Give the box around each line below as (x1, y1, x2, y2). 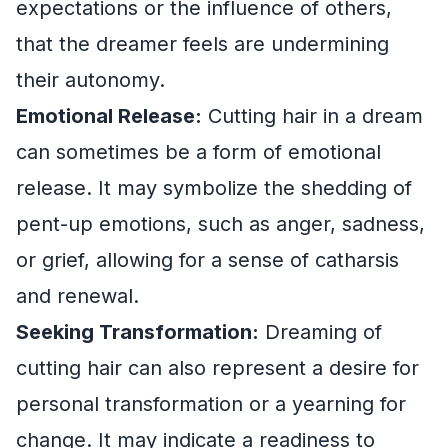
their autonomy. (16, 67, 165, 92)
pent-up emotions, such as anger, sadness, (16, 211, 425, 236)
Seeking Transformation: (16, 319, 259, 344)
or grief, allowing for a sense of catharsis (16, 247, 399, 272)
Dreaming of (259, 319, 382, 344)
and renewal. (16, 283, 139, 308)
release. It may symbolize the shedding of (16, 175, 412, 200)
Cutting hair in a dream (202, 103, 423, 128)
